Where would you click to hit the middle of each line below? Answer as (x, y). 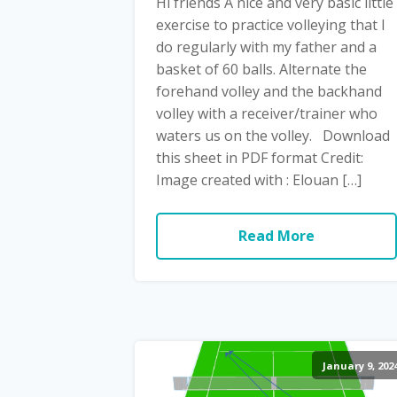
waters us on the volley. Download (273, 135)
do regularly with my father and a (266, 47)
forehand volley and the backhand (269, 91)
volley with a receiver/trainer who (267, 113)
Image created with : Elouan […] (259, 179)
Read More (276, 235)
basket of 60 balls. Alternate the (261, 69)
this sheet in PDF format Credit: (260, 157)
